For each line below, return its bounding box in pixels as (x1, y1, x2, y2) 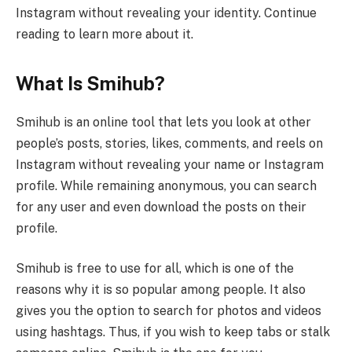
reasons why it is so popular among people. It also (16, 282, 306, 298)
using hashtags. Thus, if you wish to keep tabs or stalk (16, 324, 330, 340)
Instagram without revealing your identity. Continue (16, 5, 317, 20)
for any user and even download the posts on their (16, 199, 306, 214)
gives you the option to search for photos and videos (16, 303, 321, 319)
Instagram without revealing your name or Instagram (16, 156, 324, 172)
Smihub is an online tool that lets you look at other (16, 114, 311, 130)
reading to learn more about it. (16, 26, 193, 42)
